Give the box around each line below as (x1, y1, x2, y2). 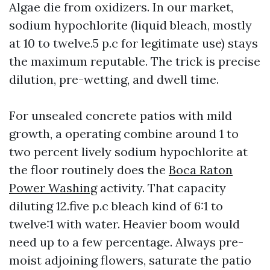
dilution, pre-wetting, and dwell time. (9, 72, 219, 87)
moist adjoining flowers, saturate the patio (9, 253, 251, 268)
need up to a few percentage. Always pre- (9, 234, 243, 250)
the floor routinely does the (9, 162, 169, 177)
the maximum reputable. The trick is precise (9, 54, 260, 69)
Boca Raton (169, 162, 233, 177)
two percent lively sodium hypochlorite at (9, 144, 248, 159)
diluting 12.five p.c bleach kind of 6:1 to (9, 198, 223, 213)
